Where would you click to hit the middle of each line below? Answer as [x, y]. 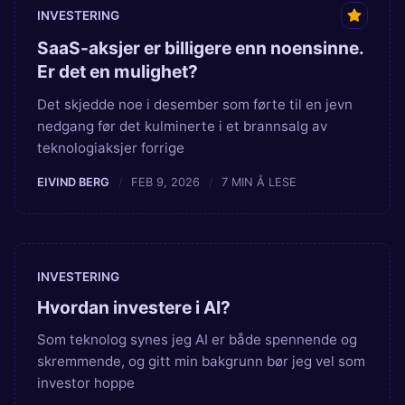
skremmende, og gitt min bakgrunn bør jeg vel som [201, 361]
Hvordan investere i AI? [134, 307]
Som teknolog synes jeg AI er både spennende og [197, 339]
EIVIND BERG [73, 182]
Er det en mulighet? [118, 72]
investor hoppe [86, 382]
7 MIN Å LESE [259, 182]
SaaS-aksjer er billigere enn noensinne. [200, 48]
